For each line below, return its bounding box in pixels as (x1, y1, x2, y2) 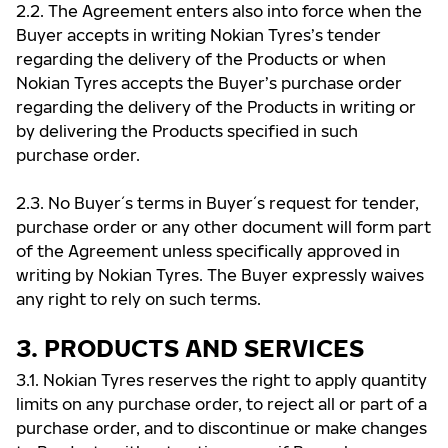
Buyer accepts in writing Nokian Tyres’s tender (16, 25, 381, 45)
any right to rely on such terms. (16, 289, 261, 309)
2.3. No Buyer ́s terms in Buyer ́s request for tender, (16, 193, 419, 213)
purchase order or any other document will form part (16, 217, 431, 237)
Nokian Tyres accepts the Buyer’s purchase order (16, 73, 402, 93)
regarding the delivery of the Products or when (16, 49, 386, 69)
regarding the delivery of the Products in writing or (16, 97, 416, 117)
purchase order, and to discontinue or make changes (16, 418, 427, 438)
